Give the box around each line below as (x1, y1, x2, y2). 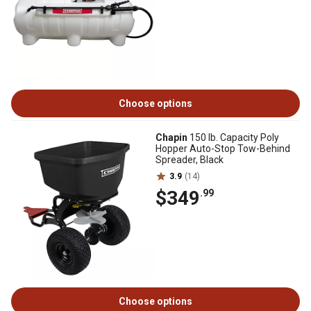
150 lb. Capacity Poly (187, 132, 279, 143)
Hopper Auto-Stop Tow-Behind (155, 143, 290, 154)
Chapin (155, 132, 187, 143)
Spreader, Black (155, 154, 224, 165)
